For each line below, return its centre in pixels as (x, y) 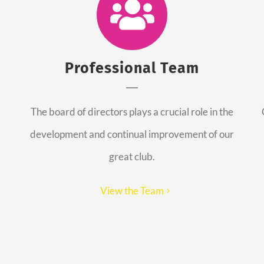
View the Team (132, 191)
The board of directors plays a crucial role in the (132, 112)
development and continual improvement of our (132, 134)
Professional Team (132, 69)
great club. (132, 157)
